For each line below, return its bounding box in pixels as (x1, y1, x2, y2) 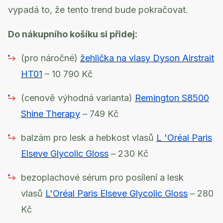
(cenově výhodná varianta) (21, 93, 135, 104)
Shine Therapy (21, 109, 80, 119)
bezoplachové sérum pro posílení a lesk (21, 172, 184, 183)
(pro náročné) (21, 53, 80, 64)
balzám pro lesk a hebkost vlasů (21, 132, 156, 143)
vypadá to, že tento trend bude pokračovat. (8, 4, 188, 15)
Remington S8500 (135, 93, 209, 104)
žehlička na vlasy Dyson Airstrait (80, 53, 214, 64)
